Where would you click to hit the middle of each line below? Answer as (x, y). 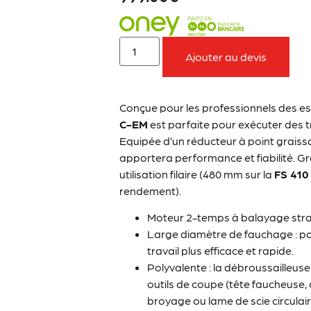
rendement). (151, 190)
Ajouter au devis (226, 56)
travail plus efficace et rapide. (221, 251)
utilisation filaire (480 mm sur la (197, 174)
